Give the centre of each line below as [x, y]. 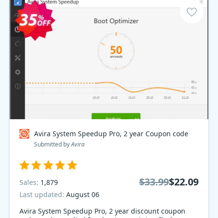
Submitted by [53, 144]
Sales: [30, 182]
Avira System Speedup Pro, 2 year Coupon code [111, 134]
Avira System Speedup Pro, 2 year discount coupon [75, 211]
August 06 [83, 194]
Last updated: [43, 194]
